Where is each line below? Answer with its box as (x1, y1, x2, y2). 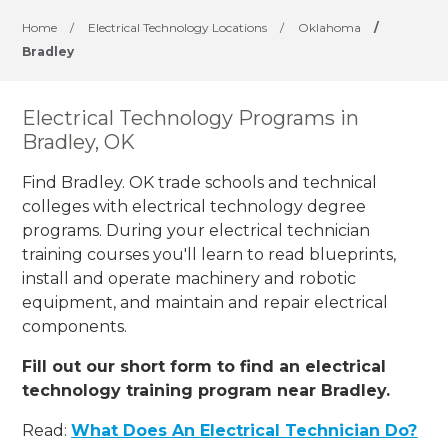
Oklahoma (298, 20, 362, 35)
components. (22, 316, 128, 336)
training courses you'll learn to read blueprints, (22, 244, 397, 264)
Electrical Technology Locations (88, 20, 268, 35)
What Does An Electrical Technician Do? (71, 420, 418, 440)
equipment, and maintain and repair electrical (22, 292, 389, 312)
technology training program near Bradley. (22, 380, 391, 400)
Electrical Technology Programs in (22, 106, 360, 130)
